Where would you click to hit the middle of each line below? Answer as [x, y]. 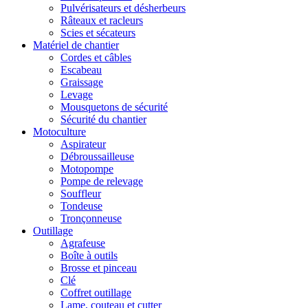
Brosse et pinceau [99, 268]
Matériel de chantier [76, 45]
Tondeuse [81, 206]
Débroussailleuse [97, 156]
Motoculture [59, 132]
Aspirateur [83, 144]
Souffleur [81, 194]
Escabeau [81, 70]
